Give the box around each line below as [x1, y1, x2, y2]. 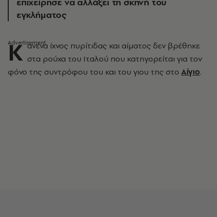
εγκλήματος [16, 9, 67, 21]
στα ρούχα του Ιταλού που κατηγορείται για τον [27, 53, 202, 64]
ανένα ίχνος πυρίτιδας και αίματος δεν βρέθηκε [27, 40, 200, 51]
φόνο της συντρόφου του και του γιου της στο [8, 66, 181, 77]
